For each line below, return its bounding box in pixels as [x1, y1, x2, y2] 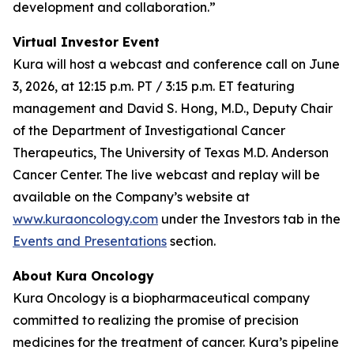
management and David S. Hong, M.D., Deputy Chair [13, 100, 333, 116]
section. [167, 233, 216, 249]
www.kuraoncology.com [13, 211, 158, 227]
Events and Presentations [13, 233, 167, 249]
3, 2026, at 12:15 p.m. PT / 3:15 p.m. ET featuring [13, 78, 295, 94]
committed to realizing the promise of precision [13, 312, 299, 328]
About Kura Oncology [13, 268, 154, 284]
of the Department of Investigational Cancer [13, 122, 285, 138]
